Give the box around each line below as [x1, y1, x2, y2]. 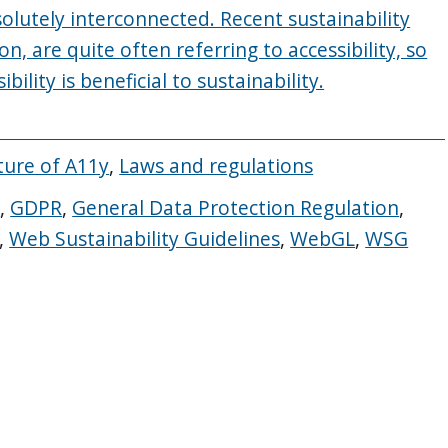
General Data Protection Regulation [72, 193, 400, 221]
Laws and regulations [119, 152, 314, 180]
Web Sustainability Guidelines [9, 224, 281, 252]
